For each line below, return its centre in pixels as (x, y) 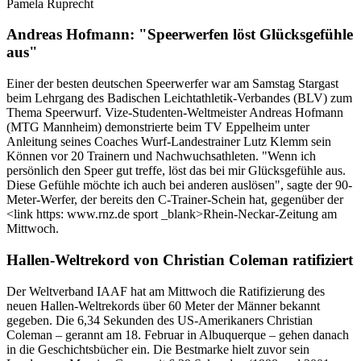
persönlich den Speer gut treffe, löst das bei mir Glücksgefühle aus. (176, 171)
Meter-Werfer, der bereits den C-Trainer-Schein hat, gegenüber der (175, 200)
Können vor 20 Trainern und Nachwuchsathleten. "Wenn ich (161, 156)
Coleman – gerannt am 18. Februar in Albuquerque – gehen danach (178, 334)
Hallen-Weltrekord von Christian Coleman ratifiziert (180, 259)
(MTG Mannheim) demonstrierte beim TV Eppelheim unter (158, 127)
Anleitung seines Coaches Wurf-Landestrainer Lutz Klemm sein (169, 142)
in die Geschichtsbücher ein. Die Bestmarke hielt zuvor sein (158, 349)
